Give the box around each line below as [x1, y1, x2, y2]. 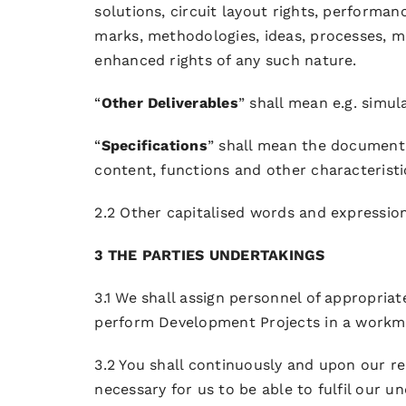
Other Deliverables [101, 93, 238, 111]
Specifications [101, 136, 208, 154]
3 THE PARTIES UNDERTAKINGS [94, 246, 325, 264]
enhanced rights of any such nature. [94, 51, 357, 69]
